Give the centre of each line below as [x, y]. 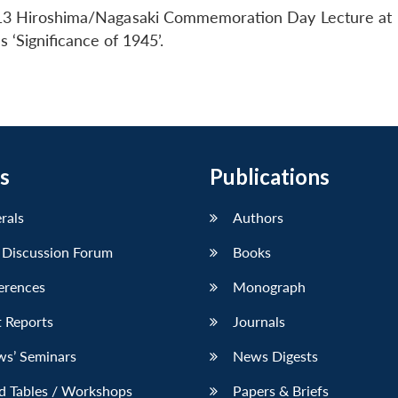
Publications [270, 177]
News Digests [275, 356]
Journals [259, 322]
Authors [258, 218]
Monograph [269, 287]
